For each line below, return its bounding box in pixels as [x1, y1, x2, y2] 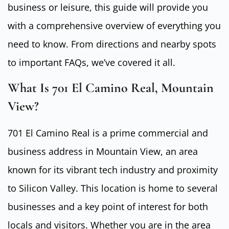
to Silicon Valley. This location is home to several [8, 182, 218, 195]
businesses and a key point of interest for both [8, 200, 208, 213]
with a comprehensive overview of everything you [8, 19, 221, 32]
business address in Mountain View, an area [8, 145, 198, 158]
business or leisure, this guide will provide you [8, 1, 208, 13]
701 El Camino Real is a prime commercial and [8, 127, 208, 140]
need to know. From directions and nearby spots [8, 38, 216, 50]
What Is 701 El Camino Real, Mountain [8, 80, 214, 96]
